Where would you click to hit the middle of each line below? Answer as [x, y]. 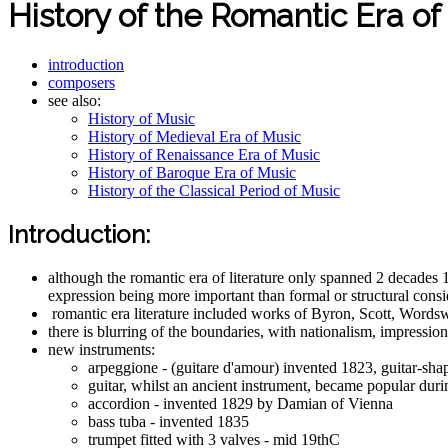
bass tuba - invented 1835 [168, 421]
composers [81, 82]
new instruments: [101, 349]
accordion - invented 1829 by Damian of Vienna [240, 403]
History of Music [141, 118]
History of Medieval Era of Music [194, 136]
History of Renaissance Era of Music [204, 154]
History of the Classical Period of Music [214, 190]
